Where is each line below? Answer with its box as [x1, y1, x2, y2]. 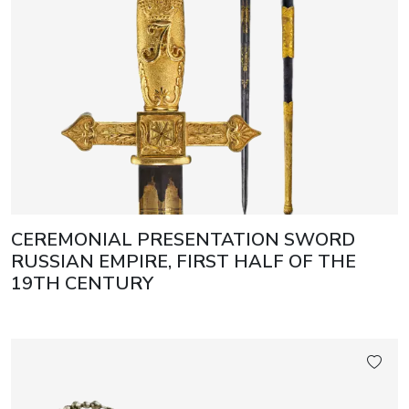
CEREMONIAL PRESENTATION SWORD [11, 227, 355, 253]
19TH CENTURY [11, 271, 153, 297]
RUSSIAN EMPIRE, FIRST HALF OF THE [11, 249, 356, 275]
